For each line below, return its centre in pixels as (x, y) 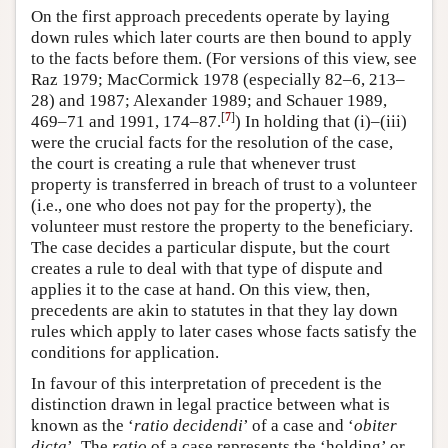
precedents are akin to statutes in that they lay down (214, 310)
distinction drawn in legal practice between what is (210, 404)
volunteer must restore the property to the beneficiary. (222, 226)
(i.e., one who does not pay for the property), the (201, 205)
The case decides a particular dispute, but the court (210, 247)
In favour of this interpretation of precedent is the (206, 383)
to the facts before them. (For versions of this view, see (224, 58)
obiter (375, 425)
